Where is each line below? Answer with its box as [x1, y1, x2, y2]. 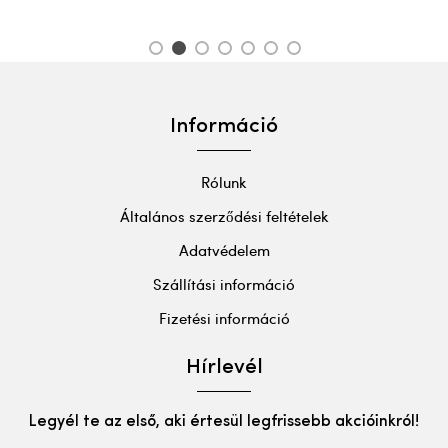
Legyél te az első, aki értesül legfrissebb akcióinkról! [29, 414, 419, 431]
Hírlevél [185, 357, 263, 379]
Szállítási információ [153, 274, 295, 295]
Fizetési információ [158, 308, 290, 329]
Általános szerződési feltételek [119, 206, 329, 227]
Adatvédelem [178, 240, 270, 261]
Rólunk [201, 172, 247, 193]
